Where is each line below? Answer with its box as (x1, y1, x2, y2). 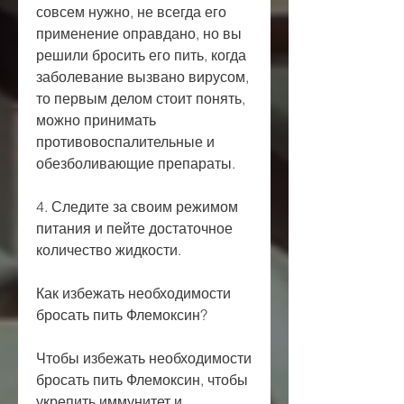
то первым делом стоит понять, (36, 88, 245, 107)
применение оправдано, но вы (36, 23, 242, 42)
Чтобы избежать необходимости (36, 348, 252, 367)
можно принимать (36, 110, 156, 129)
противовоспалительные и (36, 132, 215, 151)
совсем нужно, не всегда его (36, 2, 226, 21)
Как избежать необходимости (36, 283, 231, 302)
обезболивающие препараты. (36, 153, 235, 172)
